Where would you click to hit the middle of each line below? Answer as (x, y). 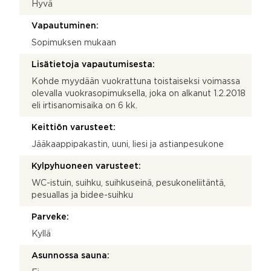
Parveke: (50, 217)
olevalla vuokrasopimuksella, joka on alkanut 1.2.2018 (139, 93)
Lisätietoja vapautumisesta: (93, 64)
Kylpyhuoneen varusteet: (86, 166)
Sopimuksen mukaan (74, 43)
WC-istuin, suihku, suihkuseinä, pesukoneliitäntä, (129, 183)
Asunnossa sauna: (70, 256)
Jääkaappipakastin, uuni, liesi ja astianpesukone (128, 144)
